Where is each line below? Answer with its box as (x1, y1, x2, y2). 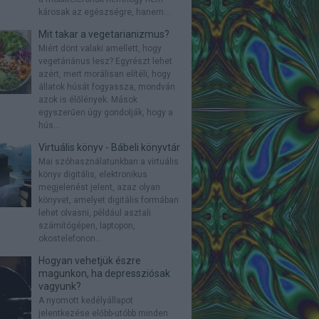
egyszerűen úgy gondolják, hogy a (38, 108, 173, 117)
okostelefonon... (38, 234, 102, 244)
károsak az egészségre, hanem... (38, 7, 170, 17)
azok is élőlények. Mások (38, 95, 137, 105)
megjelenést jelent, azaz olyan (38, 182, 160, 192)
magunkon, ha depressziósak (38, 268, 170, 279)
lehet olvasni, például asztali (38, 208, 151, 218)
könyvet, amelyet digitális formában (38, 195, 179, 205)
